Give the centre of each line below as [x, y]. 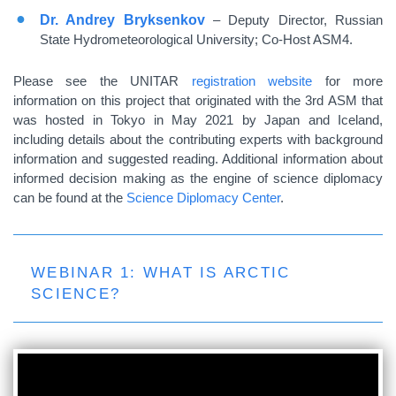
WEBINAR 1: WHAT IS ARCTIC [161, 272]
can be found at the [70, 198]
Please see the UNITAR [103, 81]
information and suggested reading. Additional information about [198, 159]
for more [348, 81]
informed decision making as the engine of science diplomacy [198, 178]
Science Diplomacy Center [203, 198]
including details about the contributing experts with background [198, 139]
